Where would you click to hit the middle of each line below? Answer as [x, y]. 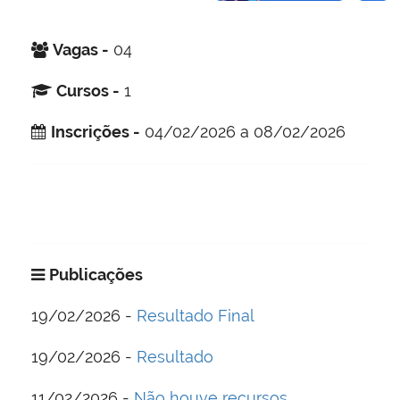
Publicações [96, 274]
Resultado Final [196, 315]
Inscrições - [96, 131]
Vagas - [81, 49]
